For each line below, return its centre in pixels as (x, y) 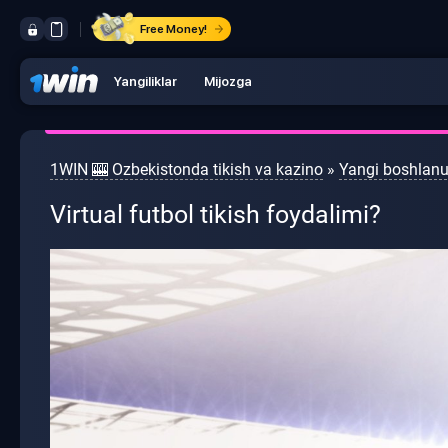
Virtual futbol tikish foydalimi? (215, 214)
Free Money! (173, 29)
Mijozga (228, 81)
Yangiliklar (145, 81)
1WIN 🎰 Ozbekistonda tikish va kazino (186, 169)
